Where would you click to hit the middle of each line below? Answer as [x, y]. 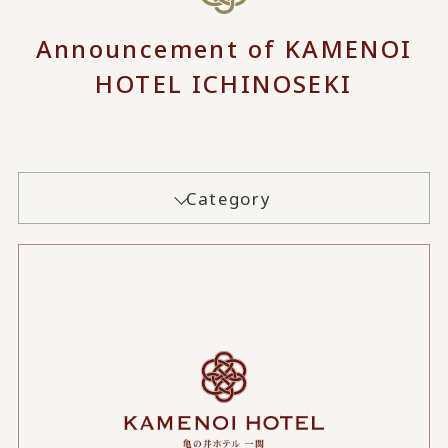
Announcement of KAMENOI [224, 48]
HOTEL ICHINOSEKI [224, 83]
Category [229, 198]
